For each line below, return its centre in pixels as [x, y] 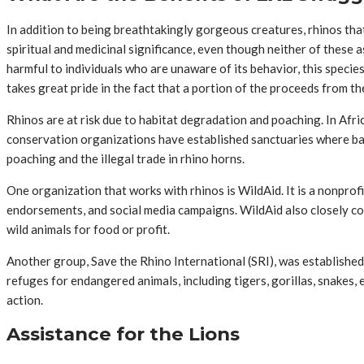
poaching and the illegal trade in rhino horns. [126, 158]
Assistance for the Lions [123, 334]
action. [25, 299]
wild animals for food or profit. [88, 229]
